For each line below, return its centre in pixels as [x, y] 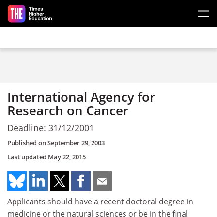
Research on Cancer [68, 110]
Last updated [28, 157]
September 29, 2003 [76, 143]
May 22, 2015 [67, 157]
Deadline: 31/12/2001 [51, 128]
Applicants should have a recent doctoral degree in [100, 201]
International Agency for [81, 97]
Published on [27, 143]
